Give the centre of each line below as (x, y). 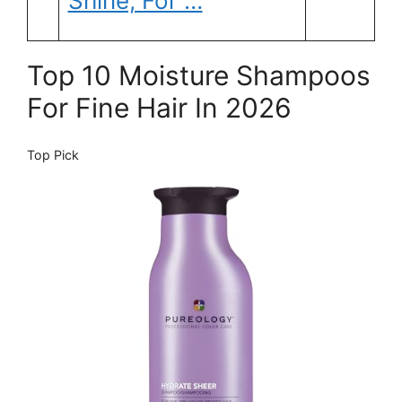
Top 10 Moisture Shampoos (199, 76)
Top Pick (53, 155)
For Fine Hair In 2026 (159, 108)
